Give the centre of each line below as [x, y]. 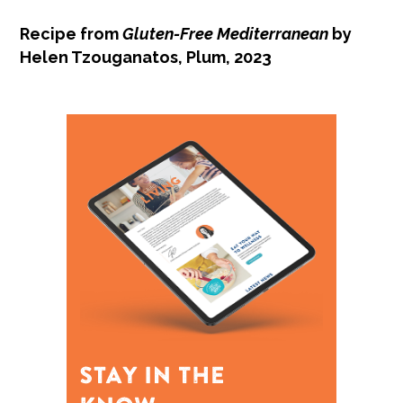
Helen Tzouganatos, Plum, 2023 [146, 57]
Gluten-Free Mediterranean [226, 33]
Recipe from [72, 33]
